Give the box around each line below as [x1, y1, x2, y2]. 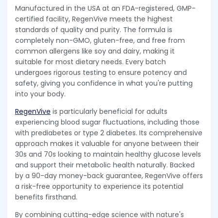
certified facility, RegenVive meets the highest [15, 14, 173, 24]
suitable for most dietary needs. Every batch [15, 57, 166, 67]
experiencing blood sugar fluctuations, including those [15, 117, 200, 127]
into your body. [15, 89, 66, 99]
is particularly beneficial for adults [51, 107, 167, 117]
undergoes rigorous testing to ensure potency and [15, 68, 187, 78]
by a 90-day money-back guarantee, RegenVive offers [15, 171, 203, 181]
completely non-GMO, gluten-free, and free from [15, 36, 185, 46]
